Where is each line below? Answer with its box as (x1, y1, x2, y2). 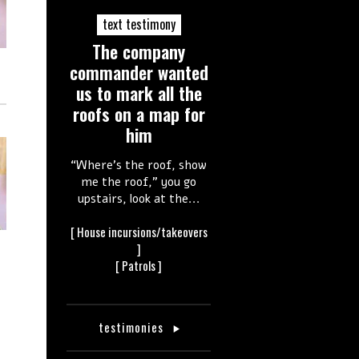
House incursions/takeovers (76, 223, 208, 241)
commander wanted (69, 59, 208, 86)
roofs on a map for (72, 101, 205, 127)
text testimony (102, 14, 175, 34)
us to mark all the (75, 80, 202, 107)
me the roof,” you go (81, 174, 196, 191)
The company (92, 38, 185, 65)
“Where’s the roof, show (71, 157, 207, 174)
